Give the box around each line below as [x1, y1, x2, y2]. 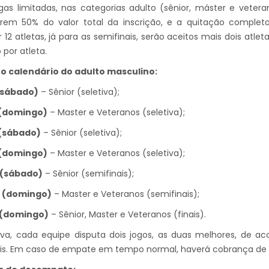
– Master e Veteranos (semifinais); [52, 188, 199, 201]
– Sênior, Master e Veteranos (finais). [49, 208, 206, 221]
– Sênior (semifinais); [43, 168, 134, 180]
